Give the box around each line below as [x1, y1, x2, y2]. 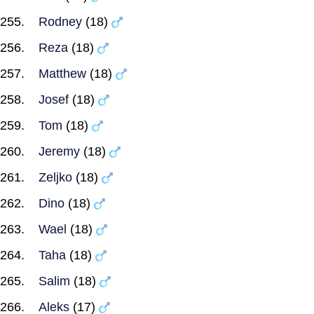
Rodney [39, 15, 82, 29]
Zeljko [39, 170, 72, 184]
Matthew [39, 67, 86, 81]
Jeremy [39, 144, 80, 158]
